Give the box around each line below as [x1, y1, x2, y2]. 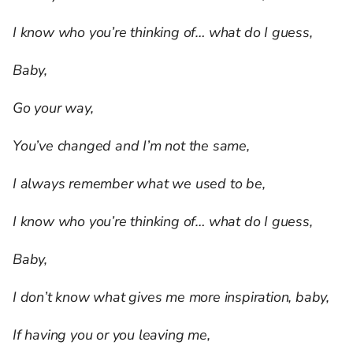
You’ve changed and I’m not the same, [13, 136, 250, 156]
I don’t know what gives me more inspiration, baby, [13, 288, 329, 307]
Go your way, [13, 98, 94, 118]
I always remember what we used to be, [13, 174, 266, 194]
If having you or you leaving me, [13, 325, 210, 345]
